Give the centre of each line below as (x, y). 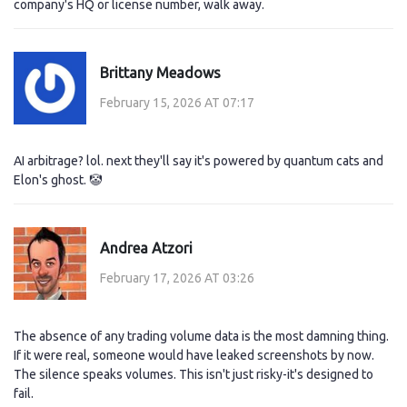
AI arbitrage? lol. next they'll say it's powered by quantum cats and (199, 161)
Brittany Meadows (160, 72)
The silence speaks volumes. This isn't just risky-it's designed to (194, 375)
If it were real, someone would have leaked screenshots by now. (194, 356)
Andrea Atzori (146, 248)
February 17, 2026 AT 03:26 (177, 278)
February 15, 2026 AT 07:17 (177, 102)
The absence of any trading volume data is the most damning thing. (201, 337)
